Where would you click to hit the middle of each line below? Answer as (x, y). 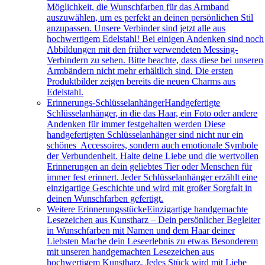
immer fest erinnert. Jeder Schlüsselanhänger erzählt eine (152, 177)
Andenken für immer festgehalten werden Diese (136, 124)
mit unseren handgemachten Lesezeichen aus (131, 252)
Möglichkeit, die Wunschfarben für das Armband (138, 7)
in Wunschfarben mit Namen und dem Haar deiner (141, 230)
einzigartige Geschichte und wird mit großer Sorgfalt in (150, 188)
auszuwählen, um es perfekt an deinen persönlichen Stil (150, 17)
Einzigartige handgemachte (198, 209)
